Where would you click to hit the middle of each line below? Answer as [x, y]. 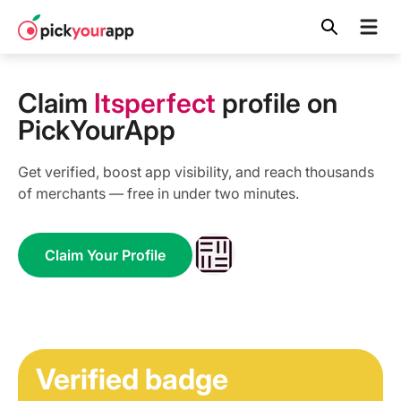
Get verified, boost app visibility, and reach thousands [196, 172]
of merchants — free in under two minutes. [158, 193]
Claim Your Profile [105, 255]
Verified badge [132, 379]
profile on [277, 103]
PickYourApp [97, 130]
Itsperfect [155, 103]
